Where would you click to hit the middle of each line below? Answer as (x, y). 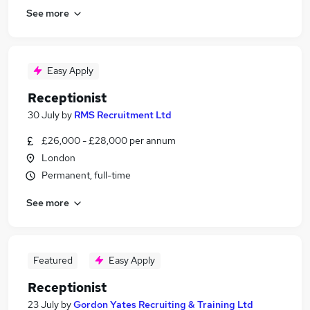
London (58, 158)
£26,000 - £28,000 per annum (109, 140)
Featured (53, 260)
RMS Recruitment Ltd (123, 115)
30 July (44, 115)
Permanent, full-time (86, 175)
